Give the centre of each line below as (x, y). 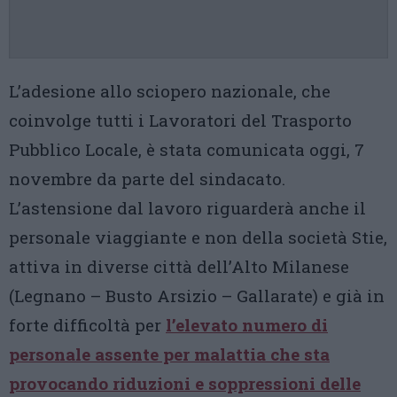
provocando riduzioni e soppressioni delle (185, 383)
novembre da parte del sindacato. (147, 179)
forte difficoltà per (87, 325)
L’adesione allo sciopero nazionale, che (170, 91)
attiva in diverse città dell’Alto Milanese (179, 266)
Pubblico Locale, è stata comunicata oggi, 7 (187, 149)
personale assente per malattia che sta (169, 354)
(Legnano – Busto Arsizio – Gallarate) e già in (197, 296)
